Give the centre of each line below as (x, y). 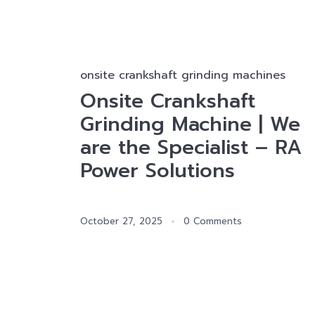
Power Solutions (157, 171)
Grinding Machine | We (190, 124)
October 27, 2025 (121, 221)
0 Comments (213, 221)
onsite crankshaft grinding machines (183, 75)
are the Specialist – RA (191, 147)
